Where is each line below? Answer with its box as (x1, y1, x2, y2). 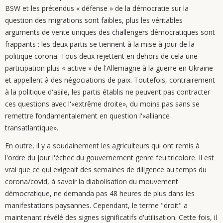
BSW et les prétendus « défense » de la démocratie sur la (5, 3, 189, 13)
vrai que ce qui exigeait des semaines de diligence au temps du (5, 165, 207, 174)
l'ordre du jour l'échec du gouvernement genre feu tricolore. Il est (5, 153, 214, 162)
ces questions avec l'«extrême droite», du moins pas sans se (5, 99, 200, 109)
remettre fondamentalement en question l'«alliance (5, 111, 170, 120)
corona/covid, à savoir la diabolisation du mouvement (5, 177, 178, 186)
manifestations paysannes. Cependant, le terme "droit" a (5, 201, 188, 210)
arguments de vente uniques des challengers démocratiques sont (5, 27, 215, 37)
